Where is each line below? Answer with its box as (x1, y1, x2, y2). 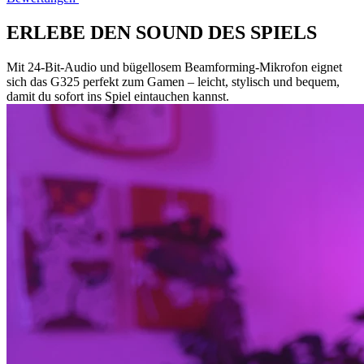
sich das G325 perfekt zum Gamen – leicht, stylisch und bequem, (6, 74, 340, 89)
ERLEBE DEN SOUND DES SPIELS (6, 21, 317, 43)
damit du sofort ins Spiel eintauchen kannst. (6, 89, 229, 103)
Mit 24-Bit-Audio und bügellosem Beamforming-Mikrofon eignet (6, 59, 342, 74)
